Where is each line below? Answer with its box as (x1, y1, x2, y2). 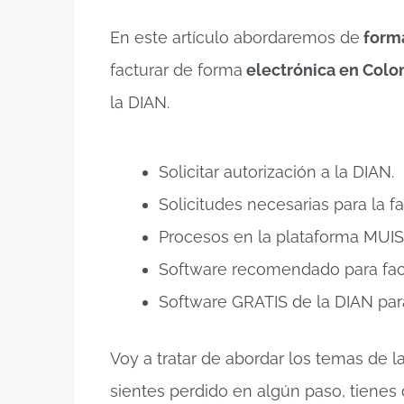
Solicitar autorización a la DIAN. (159, 162, 394, 182)
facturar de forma (110, 60, 243, 79)
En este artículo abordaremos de (110, 27, 360, 47)
